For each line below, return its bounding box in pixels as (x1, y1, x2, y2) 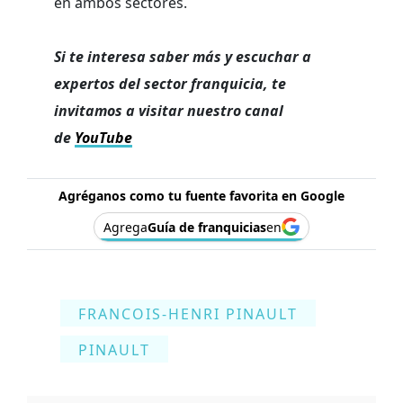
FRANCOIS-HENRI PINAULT (78, 303, 298, 324)
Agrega (103, 218, 148, 236)
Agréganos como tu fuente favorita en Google (58, 186, 345, 204)
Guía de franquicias (148, 218, 266, 236)
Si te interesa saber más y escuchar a (54, 46, 311, 67)
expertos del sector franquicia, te (54, 73, 286, 94)
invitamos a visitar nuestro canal (54, 100, 283, 121)
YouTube (75, 127, 132, 148)
